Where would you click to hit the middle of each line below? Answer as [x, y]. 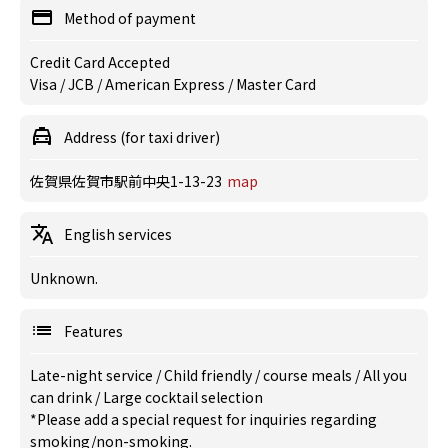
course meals [309, 375]
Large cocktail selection [183, 397]
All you [385, 375]
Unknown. [64, 278]
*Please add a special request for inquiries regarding [203, 419]
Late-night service [93, 375]
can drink [62, 397]
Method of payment [130, 18]
